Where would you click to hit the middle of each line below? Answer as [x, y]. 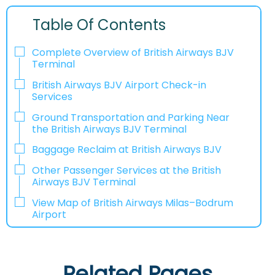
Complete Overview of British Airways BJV [133, 53]
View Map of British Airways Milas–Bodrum [133, 203]
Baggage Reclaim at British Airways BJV [127, 150]
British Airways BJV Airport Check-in [119, 85]
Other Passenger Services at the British [126, 171]
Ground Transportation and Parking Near [131, 117]
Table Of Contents [99, 25]
